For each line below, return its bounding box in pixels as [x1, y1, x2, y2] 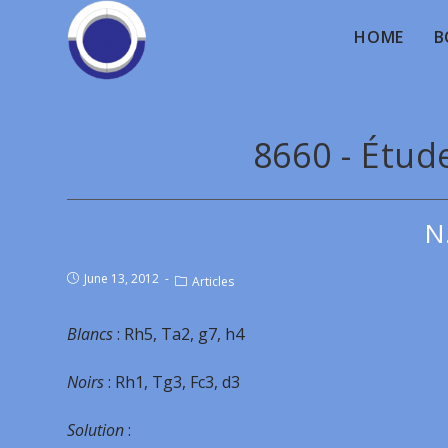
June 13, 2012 [84, 270, 160, 287]
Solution [67, 419, 129, 441]
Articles [192, 273, 235, 290]
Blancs [67, 323, 114, 345]
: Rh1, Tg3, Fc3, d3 [104, 371, 241, 393]
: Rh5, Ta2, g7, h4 [113, 323, 245, 345]
